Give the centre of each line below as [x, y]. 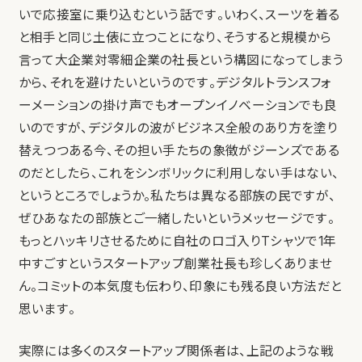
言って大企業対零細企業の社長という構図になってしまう [181, 61]
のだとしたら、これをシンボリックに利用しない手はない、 [179, 174]
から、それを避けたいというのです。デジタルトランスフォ [175, 83]
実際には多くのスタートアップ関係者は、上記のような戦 [176, 351]
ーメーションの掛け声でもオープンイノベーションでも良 [177, 106]
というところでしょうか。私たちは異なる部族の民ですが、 [177, 196]
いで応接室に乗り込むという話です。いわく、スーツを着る [179, 15]
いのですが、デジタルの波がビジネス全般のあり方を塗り [178, 128]
